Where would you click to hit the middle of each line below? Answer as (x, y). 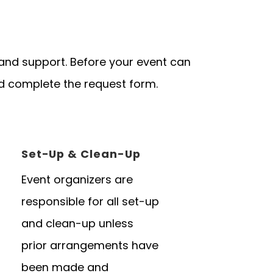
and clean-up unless (77, 224)
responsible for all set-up (90, 202)
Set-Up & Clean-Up (81, 154)
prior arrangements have (90, 246)
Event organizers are (77, 180)
